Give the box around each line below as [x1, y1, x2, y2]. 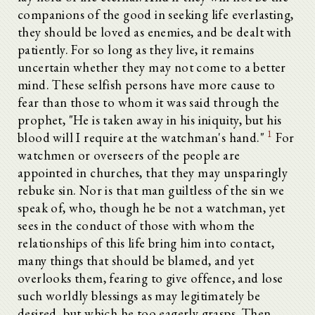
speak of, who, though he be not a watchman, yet [18, 199, 285, 216]
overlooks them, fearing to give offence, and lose [18, 269, 283, 286]
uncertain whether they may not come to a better [18, 58, 286, 75]
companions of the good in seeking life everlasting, [18, 6, 294, 22]
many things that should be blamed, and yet [18, 252, 255, 269]
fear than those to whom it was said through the [18, 94, 280, 110]
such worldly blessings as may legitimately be [18, 287, 260, 304]
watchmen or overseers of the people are [18, 146, 240, 163]
